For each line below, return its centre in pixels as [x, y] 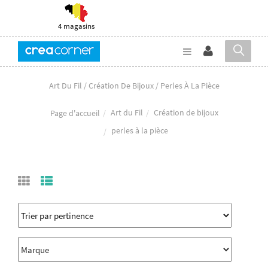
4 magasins [76, 26]
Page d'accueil [75, 113]
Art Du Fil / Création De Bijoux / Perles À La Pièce [134, 85]
